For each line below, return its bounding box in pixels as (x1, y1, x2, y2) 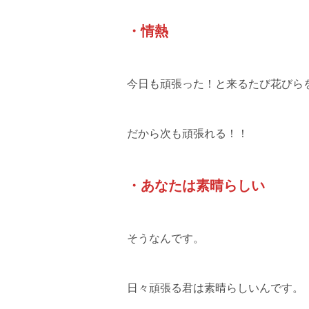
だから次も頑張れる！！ (127, 126, 248, 140)
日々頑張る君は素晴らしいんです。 (127, 280, 303, 295)
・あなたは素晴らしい (127, 177, 265, 194)
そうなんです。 (127, 230, 204, 245)
